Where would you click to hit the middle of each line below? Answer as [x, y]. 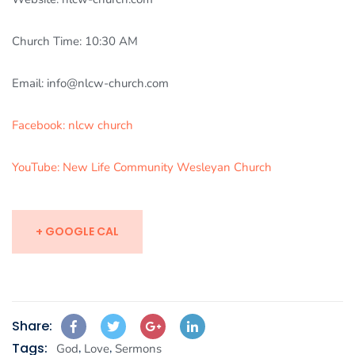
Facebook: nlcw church [73, 126]
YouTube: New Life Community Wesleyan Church [142, 168]
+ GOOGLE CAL [77, 232]
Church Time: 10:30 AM [75, 42]
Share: [32, 326]
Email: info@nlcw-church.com [90, 84]
